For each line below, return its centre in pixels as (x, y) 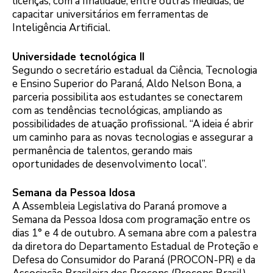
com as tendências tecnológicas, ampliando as (117, 110)
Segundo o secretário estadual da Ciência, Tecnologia (135, 70)
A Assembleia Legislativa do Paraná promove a (119, 207)
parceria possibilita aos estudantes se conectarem (127, 97)
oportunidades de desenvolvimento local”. (109, 164)
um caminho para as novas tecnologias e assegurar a (133, 137)
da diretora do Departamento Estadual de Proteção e (135, 247)
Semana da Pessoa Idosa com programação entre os (131, 220)
